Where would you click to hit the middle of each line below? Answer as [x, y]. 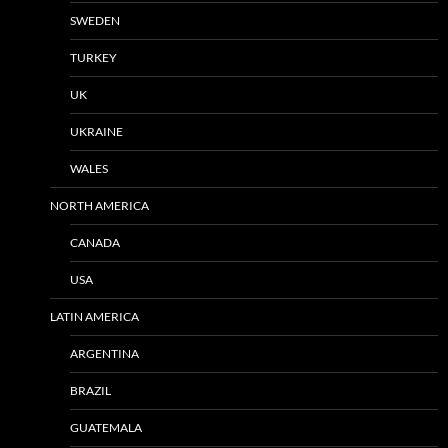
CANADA [95, 242]
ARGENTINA [104, 353]
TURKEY [93, 57]
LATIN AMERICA [94, 316]
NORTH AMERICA [99, 205]
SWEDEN [95, 20]
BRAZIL [90, 390]
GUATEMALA [106, 427]
